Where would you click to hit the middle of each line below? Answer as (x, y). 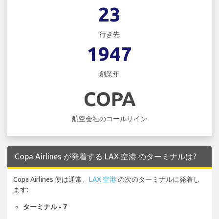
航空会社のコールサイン (109, 119)
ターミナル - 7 (45, 207)
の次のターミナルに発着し (158, 179)
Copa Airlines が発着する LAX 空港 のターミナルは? (106, 156)
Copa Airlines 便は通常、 (51, 179)
